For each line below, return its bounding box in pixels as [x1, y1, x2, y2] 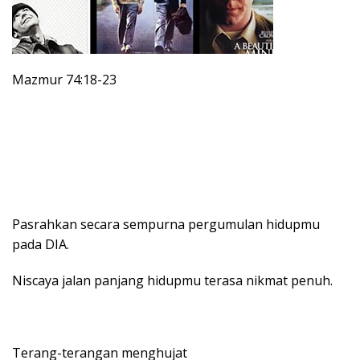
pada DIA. [12, 235, 69, 253]
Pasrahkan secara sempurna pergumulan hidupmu [12, 215, 320, 233]
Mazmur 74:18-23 [12, 70, 117, 88]
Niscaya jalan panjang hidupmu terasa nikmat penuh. [12, 271, 333, 289]
